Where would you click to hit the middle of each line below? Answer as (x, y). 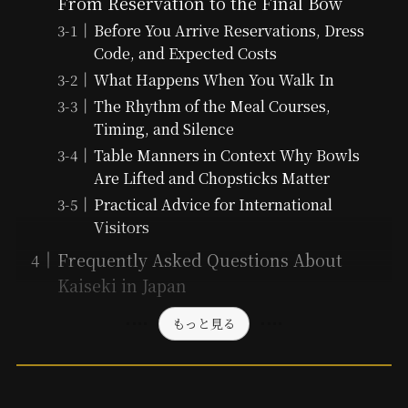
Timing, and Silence (164, 129)
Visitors (122, 227)
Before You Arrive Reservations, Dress (229, 31)
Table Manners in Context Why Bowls (227, 155)
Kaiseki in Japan (122, 286)
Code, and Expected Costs (185, 53)
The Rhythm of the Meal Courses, (212, 106)
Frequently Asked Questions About (199, 260)
